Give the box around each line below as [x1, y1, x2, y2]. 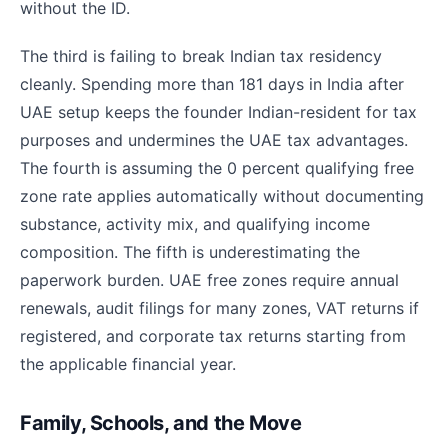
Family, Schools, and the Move [20, 411, 302, 436]
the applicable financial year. [20, 354, 236, 375]
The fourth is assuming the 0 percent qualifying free [20, 158, 414, 179]
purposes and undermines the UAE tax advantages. [20, 130, 408, 151]
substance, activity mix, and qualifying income [20, 214, 370, 235]
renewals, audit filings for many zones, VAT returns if [20, 298, 419, 319]
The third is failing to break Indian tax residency [20, 46, 382, 67]
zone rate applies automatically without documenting [20, 186, 424, 207]
